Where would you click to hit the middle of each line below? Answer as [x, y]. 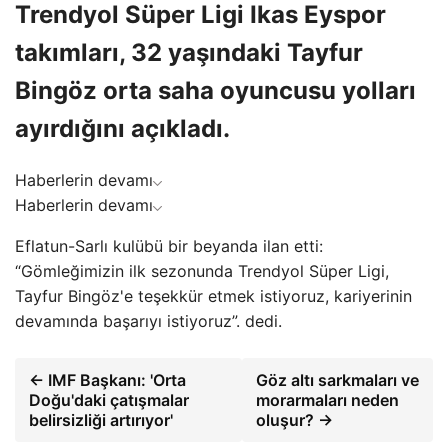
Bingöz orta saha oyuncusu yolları [215, 90]
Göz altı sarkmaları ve [337, 379]
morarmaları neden [327, 399]
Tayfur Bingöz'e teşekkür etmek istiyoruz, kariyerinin [213, 295]
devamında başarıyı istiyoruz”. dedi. [148, 320]
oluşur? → [294, 419]
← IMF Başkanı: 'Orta [107, 379]
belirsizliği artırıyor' [101, 419]
